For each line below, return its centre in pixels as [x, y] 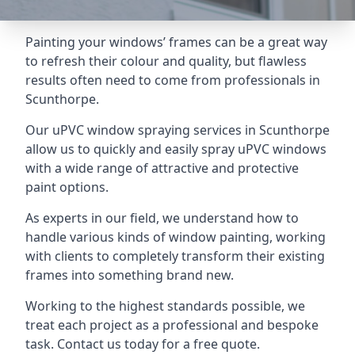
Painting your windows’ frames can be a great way [176, 42]
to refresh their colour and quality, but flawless [166, 61]
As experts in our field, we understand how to [162, 218]
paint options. [67, 187]
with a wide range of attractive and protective [162, 168]
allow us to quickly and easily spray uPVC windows [176, 149]
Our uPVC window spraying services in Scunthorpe [177, 130]
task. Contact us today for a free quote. [143, 344]
